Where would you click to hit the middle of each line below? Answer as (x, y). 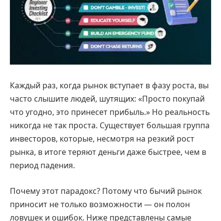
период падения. (42, 166)
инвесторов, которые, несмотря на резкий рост (102, 139)
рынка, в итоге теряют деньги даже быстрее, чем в (108, 152)
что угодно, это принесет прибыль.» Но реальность (110, 112)
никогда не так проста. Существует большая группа (110, 126)
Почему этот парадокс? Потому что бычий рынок (106, 191)
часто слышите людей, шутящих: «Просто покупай (107, 99)
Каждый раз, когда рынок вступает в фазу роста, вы (109, 86)
